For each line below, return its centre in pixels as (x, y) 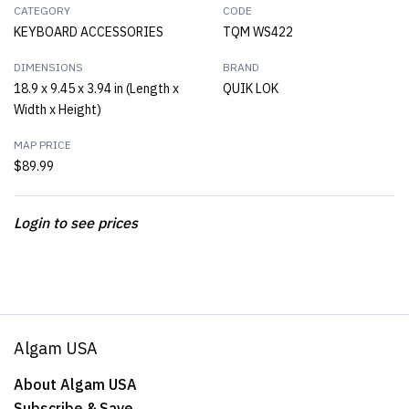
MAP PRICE (42, 145)
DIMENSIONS (48, 67)
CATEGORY (42, 10)
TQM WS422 (258, 32)
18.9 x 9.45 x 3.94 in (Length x (96, 89)
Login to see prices (76, 223)
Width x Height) (58, 110)
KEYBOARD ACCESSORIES (89, 32)
